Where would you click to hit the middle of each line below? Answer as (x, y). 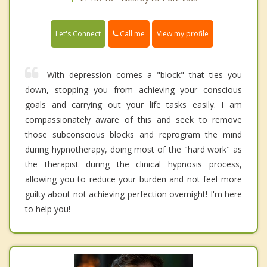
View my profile (183, 33)
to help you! (48, 209)
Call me (131, 33)
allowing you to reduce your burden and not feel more (133, 179)
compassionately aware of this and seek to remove (133, 119)
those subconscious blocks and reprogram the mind (133, 134)
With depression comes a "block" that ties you (145, 74)
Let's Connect (78, 33)
